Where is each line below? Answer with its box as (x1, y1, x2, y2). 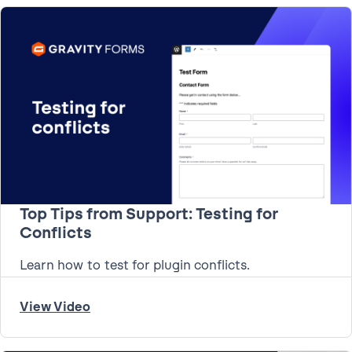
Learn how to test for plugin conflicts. (20, 258, 250, 273)
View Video (20, 299, 90, 315)
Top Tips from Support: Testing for (20, 204, 278, 224)
